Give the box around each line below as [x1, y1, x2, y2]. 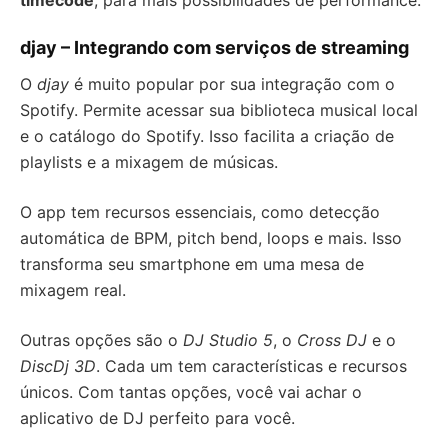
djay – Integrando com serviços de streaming [20, 37, 409, 58]
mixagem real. [20, 280, 126, 300]
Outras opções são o [20, 330, 183, 350]
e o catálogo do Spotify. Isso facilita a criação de [20, 126, 394, 146]
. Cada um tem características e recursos [96, 356, 407, 376]
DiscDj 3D [20, 356, 96, 376]
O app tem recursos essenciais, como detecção [20, 202, 380, 222]
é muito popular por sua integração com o [69, 74, 395, 94]
